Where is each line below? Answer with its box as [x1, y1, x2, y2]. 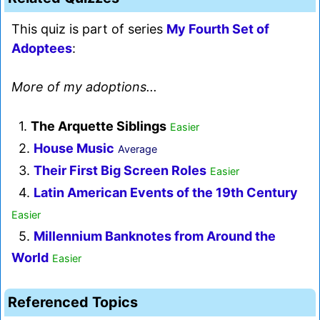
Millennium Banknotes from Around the [34, 229, 276, 244]
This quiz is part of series [11, 21, 166, 37]
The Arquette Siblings [31, 119, 166, 134]
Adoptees [11, 41, 72, 56]
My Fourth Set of [166, 21, 269, 37]
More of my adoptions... [11, 79, 157, 95]
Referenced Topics [8, 294, 138, 311]
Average [118, 143, 157, 156]
